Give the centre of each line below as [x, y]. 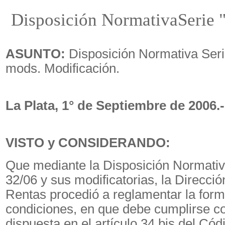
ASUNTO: [35, 54]
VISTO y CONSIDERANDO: [88, 143]
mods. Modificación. [63, 68]
